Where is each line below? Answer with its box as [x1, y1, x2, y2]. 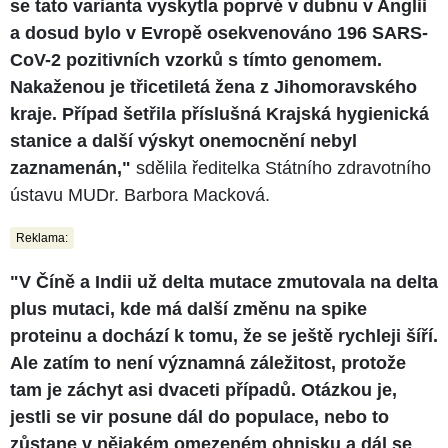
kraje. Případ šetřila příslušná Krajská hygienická [10, 103, 429, 124]
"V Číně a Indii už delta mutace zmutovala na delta [10, 271, 438, 292]
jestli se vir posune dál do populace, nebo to [10, 406, 389, 427]
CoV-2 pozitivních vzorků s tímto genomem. [10, 49, 382, 70]
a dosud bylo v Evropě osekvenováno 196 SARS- [10, 22, 428, 43]
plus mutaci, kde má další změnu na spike [10, 298, 367, 319]
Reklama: [16, 230, 68, 245]
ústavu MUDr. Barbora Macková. [10, 184, 270, 205]
